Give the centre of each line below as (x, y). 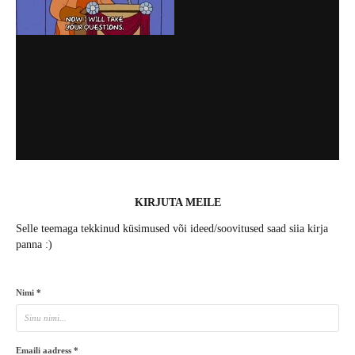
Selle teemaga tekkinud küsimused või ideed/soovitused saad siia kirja (172, 228)
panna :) (34, 244)
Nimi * (29, 292)
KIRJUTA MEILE (177, 202)
